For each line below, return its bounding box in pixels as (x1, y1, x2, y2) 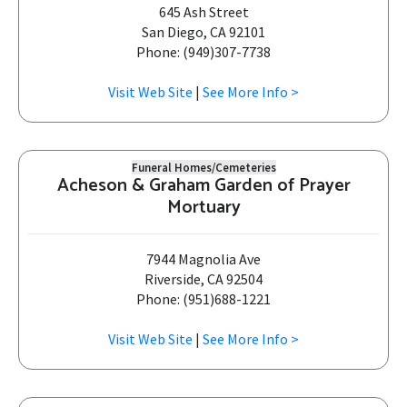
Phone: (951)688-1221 (136, 290, 271, 308)
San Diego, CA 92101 (142, 23, 265, 41)
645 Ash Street (158, 3, 249, 21)
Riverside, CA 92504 (144, 270, 263, 288)
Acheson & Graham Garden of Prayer (56, 171, 351, 201)
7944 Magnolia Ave (146, 250, 261, 268)
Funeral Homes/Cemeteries (131, 160, 276, 174)
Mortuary (166, 193, 241, 223)
